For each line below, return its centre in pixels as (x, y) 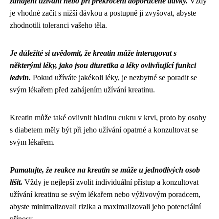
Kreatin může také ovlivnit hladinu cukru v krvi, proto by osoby (108, 117)
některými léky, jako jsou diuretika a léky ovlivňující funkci (103, 65)
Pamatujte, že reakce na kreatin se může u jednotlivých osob (105, 170)
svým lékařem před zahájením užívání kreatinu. (82, 89)
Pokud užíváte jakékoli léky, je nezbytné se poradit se (114, 77)
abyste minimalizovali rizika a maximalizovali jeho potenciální (105, 206)
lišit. (16, 182)
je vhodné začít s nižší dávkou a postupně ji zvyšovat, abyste (103, 13)
